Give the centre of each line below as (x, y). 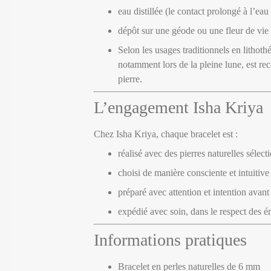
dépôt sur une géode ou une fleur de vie (193, 30)
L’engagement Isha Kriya (178, 107)
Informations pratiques (170, 240)
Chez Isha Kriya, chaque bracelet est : (166, 134)
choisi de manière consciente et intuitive (194, 172)
